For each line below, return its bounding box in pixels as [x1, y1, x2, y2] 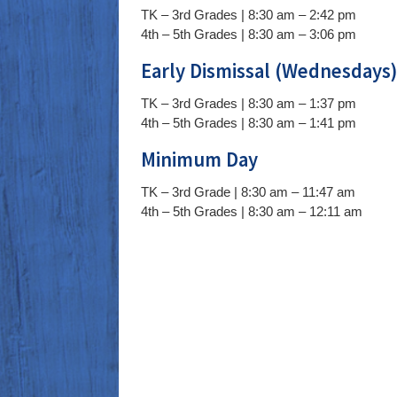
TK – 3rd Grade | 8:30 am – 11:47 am [141, 184, 356, 200]
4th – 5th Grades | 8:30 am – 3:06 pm [141, 27, 357, 43]
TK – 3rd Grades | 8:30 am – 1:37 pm [141, 96, 357, 112]
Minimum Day [141, 147, 259, 173]
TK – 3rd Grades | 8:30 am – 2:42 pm [141, 7, 357, 23]
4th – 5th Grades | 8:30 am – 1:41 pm [141, 115, 357, 131]
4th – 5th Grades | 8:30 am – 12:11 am [141, 204, 363, 220]
